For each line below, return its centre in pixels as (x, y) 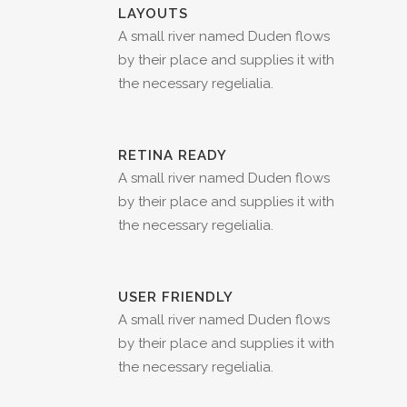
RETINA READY (173, 156)
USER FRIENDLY (176, 298)
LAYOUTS (153, 14)
